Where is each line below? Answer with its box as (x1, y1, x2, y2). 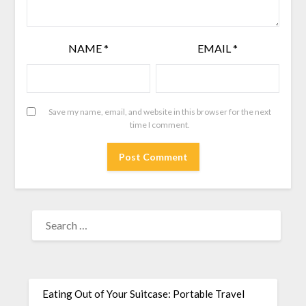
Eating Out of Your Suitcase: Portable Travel (42, 287, 245, 300)
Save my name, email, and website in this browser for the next (48, 107, 271, 117)
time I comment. (130, 120, 190, 130)
